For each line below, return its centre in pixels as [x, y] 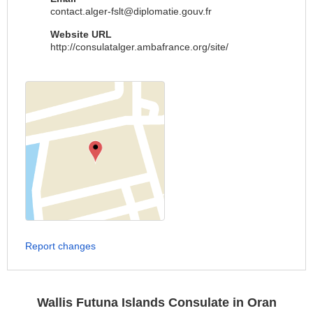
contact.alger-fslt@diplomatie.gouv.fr [131, 11]
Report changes [60, 246]
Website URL [81, 34]
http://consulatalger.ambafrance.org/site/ [139, 47]
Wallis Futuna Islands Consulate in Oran [156, 303]
